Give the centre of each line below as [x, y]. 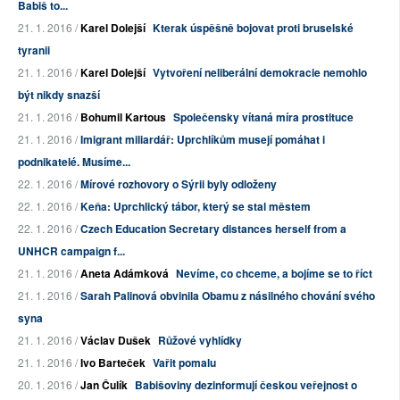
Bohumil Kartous [123, 117]
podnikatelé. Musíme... [74, 162]
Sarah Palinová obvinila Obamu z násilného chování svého [228, 296]
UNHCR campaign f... [71, 251]
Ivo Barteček [113, 363]
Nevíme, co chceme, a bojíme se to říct [274, 274]
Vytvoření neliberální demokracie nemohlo [260, 73]
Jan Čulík [104, 385]
